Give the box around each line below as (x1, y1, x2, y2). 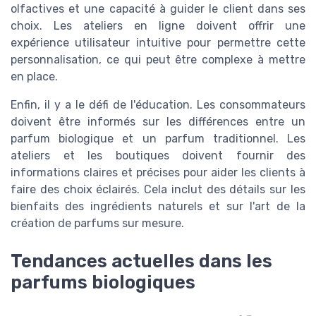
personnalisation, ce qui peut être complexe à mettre (11, 52, 305, 66)
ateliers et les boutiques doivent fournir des (11, 148, 305, 162)
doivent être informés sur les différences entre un (11, 114, 305, 128)
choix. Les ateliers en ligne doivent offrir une (11, 18, 305, 32)
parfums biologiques (11, 271, 195, 293)
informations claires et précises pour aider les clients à (11, 165, 305, 179)
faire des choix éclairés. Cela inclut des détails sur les (11, 182, 305, 196)
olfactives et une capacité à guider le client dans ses (11, 1, 305, 16)
